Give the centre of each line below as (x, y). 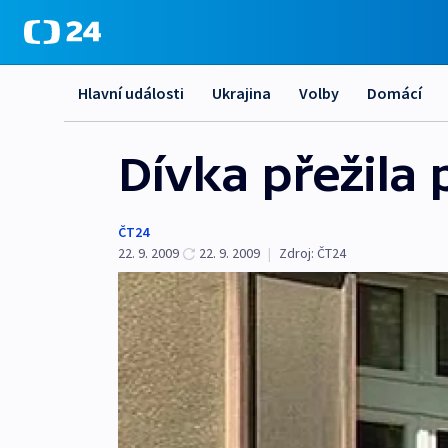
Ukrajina (241, 93)
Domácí (394, 93)
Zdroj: (296, 253)
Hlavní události (131, 93)
